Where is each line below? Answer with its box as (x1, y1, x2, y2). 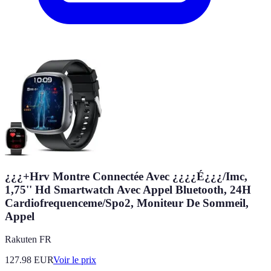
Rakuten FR (5, 234, 51, 245)
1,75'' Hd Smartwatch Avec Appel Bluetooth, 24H (5, 183, 251, 196)
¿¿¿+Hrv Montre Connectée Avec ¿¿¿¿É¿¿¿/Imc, (5, 169, 247, 183)
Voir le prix (53, 255, 96, 266)
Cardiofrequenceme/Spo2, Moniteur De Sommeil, (5, 196, 249, 209)
